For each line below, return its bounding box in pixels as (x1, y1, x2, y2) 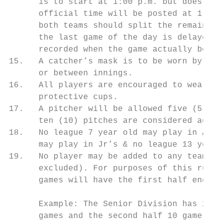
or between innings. (9, 69, 133, 78)
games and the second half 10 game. (9, 212, 207, 221)
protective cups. (9, 93, 118, 102)
